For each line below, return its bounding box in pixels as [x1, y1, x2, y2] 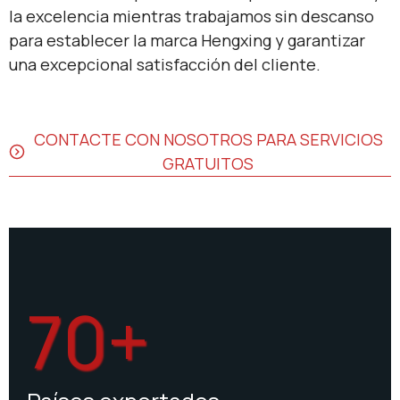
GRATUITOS [162, 152, 254, 174]
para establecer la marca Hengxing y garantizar [9, 29, 365, 51]
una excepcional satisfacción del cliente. [9, 53, 321, 75]
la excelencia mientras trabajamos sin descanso [9, 4, 374, 27]
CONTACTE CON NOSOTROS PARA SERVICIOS [33, 128, 383, 150]
